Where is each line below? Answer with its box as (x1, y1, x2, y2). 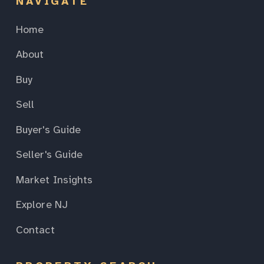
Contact (16, 223, 55, 236)
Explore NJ (16, 198, 68, 211)
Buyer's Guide (16, 123, 81, 136)
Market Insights (16, 173, 93, 186)
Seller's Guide (16, 148, 83, 161)
